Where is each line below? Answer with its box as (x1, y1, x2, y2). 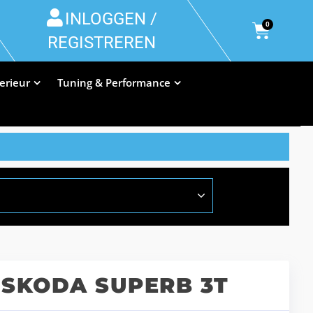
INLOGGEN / (64, 9, 157, 29)
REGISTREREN (48, 33, 156, 52)
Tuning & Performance (57, 75, 170, 89)
